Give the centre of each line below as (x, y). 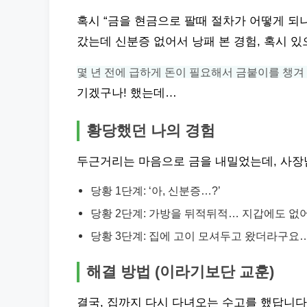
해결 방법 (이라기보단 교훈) (180, 272)
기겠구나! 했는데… (127, 93)
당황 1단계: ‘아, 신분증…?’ (156, 191)
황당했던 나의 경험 (151, 131)
